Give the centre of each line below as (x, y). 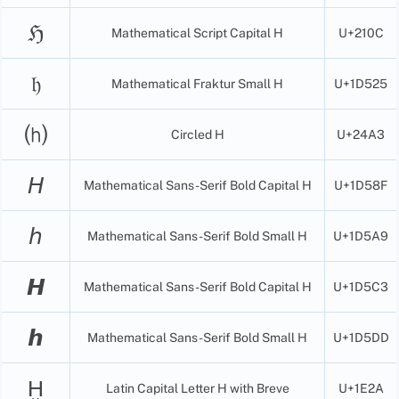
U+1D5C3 (361, 286)
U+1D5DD (361, 337)
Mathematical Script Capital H (198, 33)
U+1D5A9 (361, 236)
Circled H (197, 134)
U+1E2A (361, 388)
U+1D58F (361, 185)
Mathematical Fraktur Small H (198, 83)
